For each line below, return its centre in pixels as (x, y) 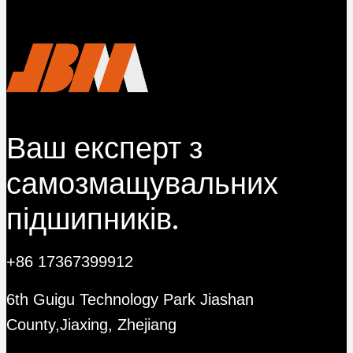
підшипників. (93, 219)
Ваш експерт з (104, 149)
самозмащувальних (142, 184)
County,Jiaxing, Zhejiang (91, 325)
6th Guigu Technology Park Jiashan (130, 300)
